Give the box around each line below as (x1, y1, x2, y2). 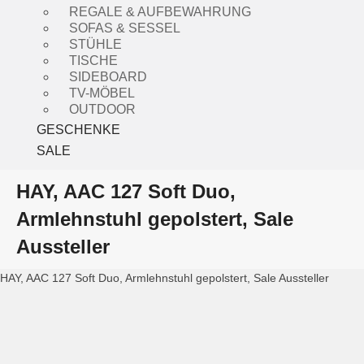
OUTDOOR (69, 102, 136, 116)
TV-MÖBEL (69, 86, 135, 100)
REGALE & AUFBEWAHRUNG (69, 5, 251, 19)
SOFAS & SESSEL (69, 21, 180, 35)
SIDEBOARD (69, 70, 147, 84)
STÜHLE (69, 37, 122, 51)
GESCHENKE (37, 123, 120, 136)
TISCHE (69, 54, 118, 67)
